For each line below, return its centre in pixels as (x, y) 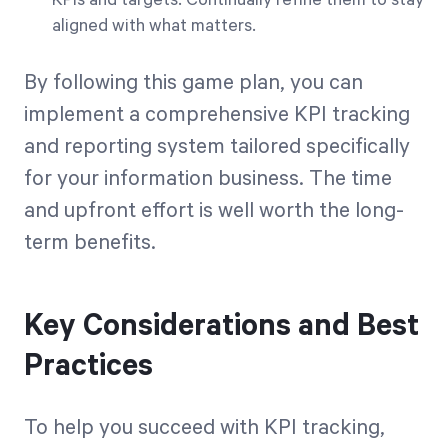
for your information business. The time (208, 179)
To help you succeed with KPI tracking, (204, 428)
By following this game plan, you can (193, 83)
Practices (88, 366)
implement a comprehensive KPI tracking (217, 115)
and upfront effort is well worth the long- (214, 211)
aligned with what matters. (154, 26)
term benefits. (90, 243)
